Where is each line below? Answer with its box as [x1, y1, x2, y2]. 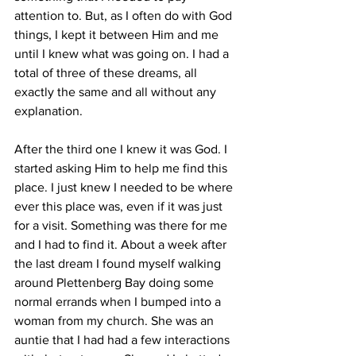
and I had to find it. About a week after [14, 238, 230, 251]
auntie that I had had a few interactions [14, 333, 233, 346]
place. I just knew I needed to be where [14, 180, 236, 194]
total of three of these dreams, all [14, 66, 200, 79]
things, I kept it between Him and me [14, 28, 222, 41]
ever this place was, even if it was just [14, 199, 226, 213]
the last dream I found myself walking [14, 257, 224, 270]
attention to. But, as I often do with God [14, 9, 235, 22]
